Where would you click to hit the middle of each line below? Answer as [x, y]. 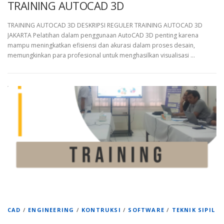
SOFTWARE [146, 209]
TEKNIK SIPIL [193, 209]
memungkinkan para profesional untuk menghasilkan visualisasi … [101, 55]
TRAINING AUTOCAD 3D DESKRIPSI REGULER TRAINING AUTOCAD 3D [105, 25]
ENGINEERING [51, 209]
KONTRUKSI [101, 209]
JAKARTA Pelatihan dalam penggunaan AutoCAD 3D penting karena [103, 35]
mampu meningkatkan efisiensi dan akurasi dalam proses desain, [101, 45]
